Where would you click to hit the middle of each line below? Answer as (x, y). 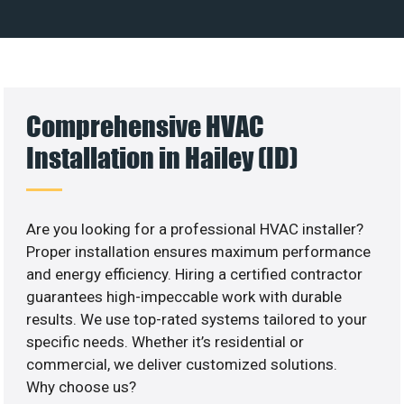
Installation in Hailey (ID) (162, 157)
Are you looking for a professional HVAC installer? (195, 229)
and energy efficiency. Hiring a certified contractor (195, 274)
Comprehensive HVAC (146, 125)
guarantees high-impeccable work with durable (184, 296)
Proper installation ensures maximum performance (199, 251)
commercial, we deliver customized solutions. (182, 364)
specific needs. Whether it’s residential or (165, 341)
